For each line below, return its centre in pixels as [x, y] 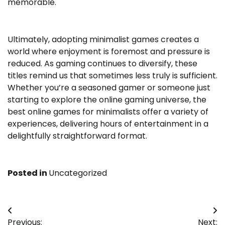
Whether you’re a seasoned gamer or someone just [109, 88]
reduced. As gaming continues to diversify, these [102, 64]
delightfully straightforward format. [77, 136]
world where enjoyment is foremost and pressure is [109, 52]
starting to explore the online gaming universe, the [107, 100]
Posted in [28, 173]
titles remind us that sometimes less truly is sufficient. [113, 76]
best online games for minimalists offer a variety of [108, 112]
